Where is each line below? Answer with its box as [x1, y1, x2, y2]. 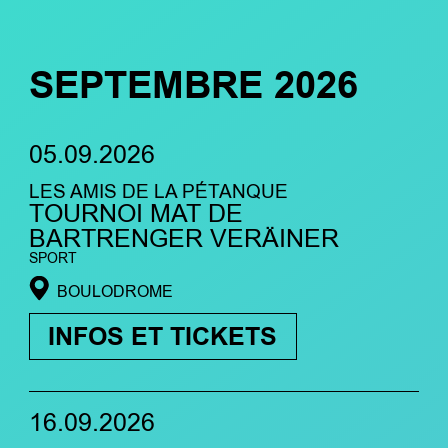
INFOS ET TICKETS [48, 318, 278, 355]
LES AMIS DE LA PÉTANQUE [28, 178, 288, 204]
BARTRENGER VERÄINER [28, 221, 339, 256]
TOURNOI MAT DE [28, 196, 243, 231]
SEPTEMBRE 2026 [28, 60, 358, 114]
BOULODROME [56, 280, 173, 302]
